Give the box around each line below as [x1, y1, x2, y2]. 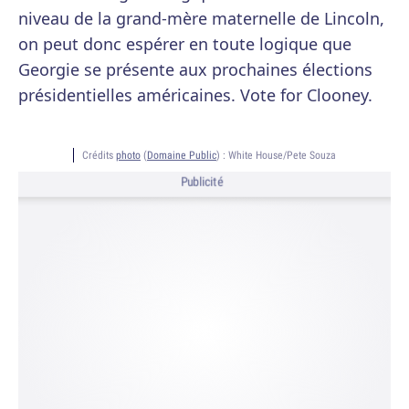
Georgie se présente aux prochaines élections [18, 58, 372, 80]
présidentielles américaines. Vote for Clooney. [18, 84, 372, 106]
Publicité [180, 173, 224, 191]
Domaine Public [147, 148, 216, 162]
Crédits [82, 148, 116, 162]
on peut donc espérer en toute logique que [18, 33, 351, 55]
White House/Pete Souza [228, 148, 336, 162]
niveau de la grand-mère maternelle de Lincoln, [18, 7, 384, 29]
